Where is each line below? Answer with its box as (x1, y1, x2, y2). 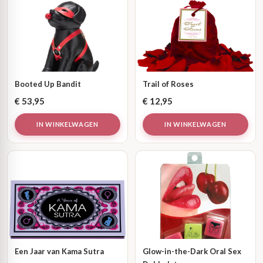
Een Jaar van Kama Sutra (15, 247, 104, 256)
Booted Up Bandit (15, 79, 81, 89)
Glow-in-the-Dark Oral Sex (143, 247, 241, 256)
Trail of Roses (143, 79, 194, 89)
